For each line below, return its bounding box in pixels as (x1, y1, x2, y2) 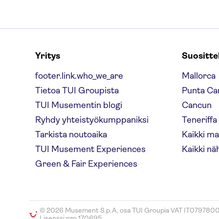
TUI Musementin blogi (35, 100, 122, 110)
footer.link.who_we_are (35, 71, 123, 81)
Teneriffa (182, 115, 217, 125)
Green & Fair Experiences (35, 159, 137, 169)
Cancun (182, 100, 212, 110)
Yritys (35, 51, 60, 61)
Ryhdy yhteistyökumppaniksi (35, 115, 149, 125)
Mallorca (182, 71, 216, 81)
